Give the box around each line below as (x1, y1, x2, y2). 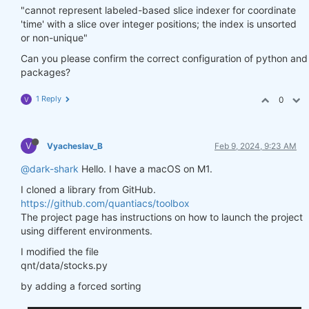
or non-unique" (21, 32, 88, 43)
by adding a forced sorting (21, 280, 141, 292)
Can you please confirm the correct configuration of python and (21, 52, 308, 64)
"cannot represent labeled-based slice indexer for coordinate (21, 4, 296, 16)
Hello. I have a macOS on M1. (79, 163, 212, 175)
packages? (21, 66, 70, 78)
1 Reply (36, 94, 61, 103)
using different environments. (21, 225, 152, 237)
